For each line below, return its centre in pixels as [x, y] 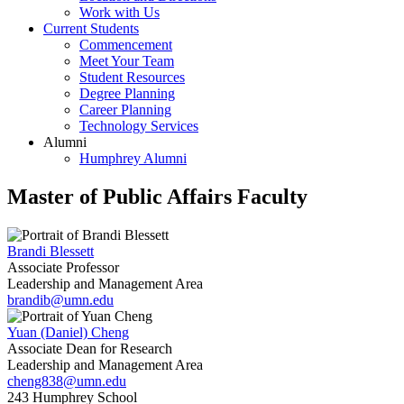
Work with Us [119, 12]
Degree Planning [127, 93]
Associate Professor [63, 267]
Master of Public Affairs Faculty [157, 196]
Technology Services [139, 126]
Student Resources [132, 77]
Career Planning [125, 110]
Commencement [126, 45]
